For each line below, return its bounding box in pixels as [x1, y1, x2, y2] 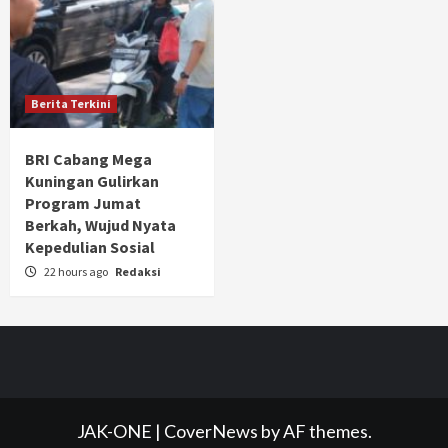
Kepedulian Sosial [25, 236, 155, 257]
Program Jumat [25, 192, 141, 213]
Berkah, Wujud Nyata [25, 214, 176, 235]
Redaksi [115, 263, 161, 279]
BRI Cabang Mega [25, 148, 152, 169]
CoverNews [163, 419, 258, 442]
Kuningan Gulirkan [25, 170, 159, 191]
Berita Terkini [31, 95, 111, 111]
